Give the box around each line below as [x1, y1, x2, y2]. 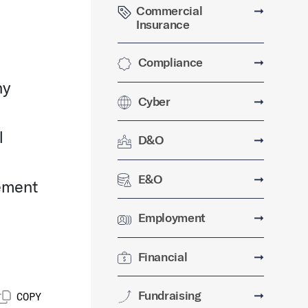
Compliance [137, 54, 203, 70]
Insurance [135, 16, 190, 32]
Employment [137, 210, 206, 225]
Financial [137, 248, 188, 265]
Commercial [135, 3, 203, 19]
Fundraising [137, 287, 201, 303]
